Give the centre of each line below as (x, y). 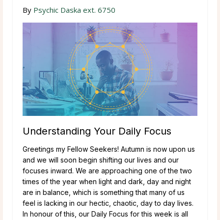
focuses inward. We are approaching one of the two (107, 170)
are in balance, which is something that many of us (104, 192)
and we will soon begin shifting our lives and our (101, 160)
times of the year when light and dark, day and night (107, 181)
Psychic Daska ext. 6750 (74, 10)
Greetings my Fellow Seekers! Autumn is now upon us (109, 149)
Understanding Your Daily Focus (97, 131)
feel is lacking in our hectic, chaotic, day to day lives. (108, 203)
